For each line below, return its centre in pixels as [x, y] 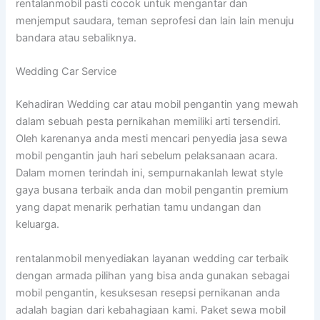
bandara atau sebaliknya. [76, 38]
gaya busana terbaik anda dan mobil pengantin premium [152, 190]
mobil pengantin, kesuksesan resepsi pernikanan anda [148, 292]
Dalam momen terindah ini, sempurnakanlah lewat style [150, 173]
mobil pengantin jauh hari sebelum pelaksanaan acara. [147, 156]
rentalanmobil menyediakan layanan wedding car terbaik [152, 258]
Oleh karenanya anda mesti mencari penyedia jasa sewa [152, 139]
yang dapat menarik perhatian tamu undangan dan [139, 207]
